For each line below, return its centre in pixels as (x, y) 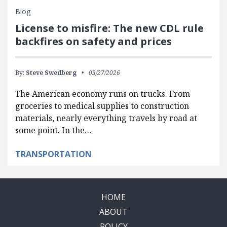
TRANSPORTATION (53, 154)
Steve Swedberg (51, 73)
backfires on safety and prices (93, 42)
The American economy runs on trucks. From (103, 94)
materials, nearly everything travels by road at (106, 118)
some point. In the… (53, 130)
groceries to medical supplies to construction (102, 106)
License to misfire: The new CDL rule (109, 28)
